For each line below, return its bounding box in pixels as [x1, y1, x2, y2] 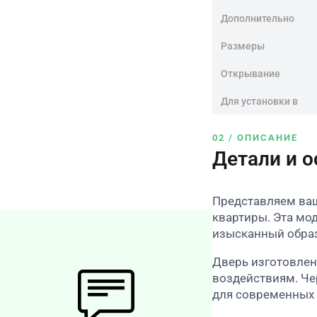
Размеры [221, 40, 265, 52]
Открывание [221, 67, 280, 79]
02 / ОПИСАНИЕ [212, 132, 298, 143]
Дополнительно [221, 12, 294, 24]
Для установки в [221, 95, 298, 107]
